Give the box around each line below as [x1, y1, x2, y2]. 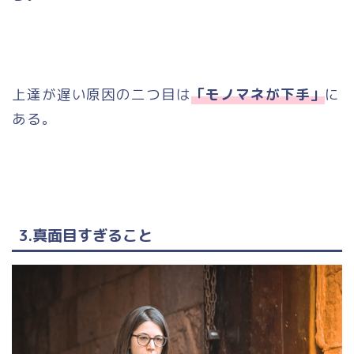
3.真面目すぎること [18, 224, 153, 246]
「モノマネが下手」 [190, 85, 326, 105]
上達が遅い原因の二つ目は [12, 85, 191, 105]
